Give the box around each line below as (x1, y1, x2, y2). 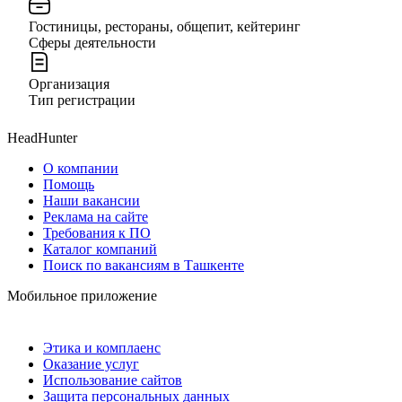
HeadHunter (7, 129, 77, 145)
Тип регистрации (29, 92, 135, 108)
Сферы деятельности (29, 34, 156, 50)
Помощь (43, 176, 94, 192)
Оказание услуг (43, 355, 139, 371)
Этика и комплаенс (43, 339, 161, 355)
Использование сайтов (43, 371, 182, 388)
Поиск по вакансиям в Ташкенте (43, 257, 244, 273)
